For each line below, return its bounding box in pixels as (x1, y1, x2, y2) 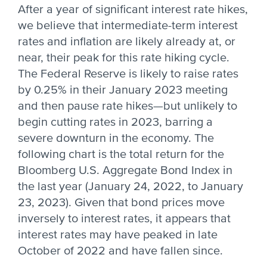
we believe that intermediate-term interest (18, 18, 238, 33)
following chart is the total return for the (18, 147, 224, 162)
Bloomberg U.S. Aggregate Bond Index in (18, 163, 232, 178)
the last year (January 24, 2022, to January (18, 179, 243, 194)
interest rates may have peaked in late (18, 228, 218, 242)
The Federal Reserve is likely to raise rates (18, 67, 238, 81)
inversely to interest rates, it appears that (18, 212, 231, 226)
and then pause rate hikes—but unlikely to (18, 99, 237, 113)
